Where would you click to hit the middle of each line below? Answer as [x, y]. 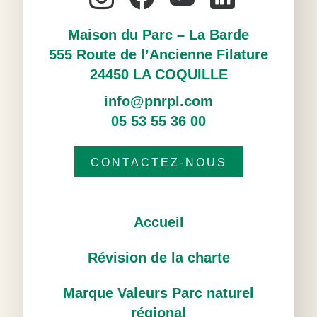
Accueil [158, 222]
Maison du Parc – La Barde [158, 35]
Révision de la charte [158, 258]
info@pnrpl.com [158, 101]
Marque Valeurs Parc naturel [158, 293]
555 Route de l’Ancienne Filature [158, 54]
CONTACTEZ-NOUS [158, 162]
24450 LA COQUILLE [158, 74]
